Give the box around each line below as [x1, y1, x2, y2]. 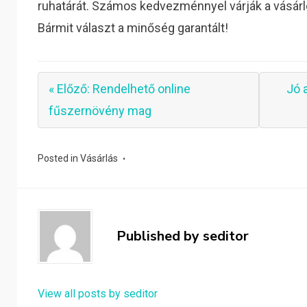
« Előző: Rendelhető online [49, 82, 191, 96]
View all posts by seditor [38, 287, 158, 300]
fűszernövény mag [49, 103, 152, 118]
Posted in [38, 153, 81, 164]
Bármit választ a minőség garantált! [38, 21, 229, 35]
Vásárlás [80, 153, 119, 164]
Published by [116, 227, 204, 245]
